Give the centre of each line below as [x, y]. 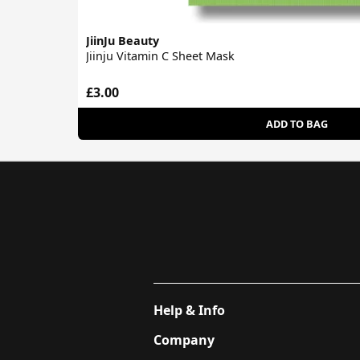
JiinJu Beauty [123, 40]
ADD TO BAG [297, 124]
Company [184, 340]
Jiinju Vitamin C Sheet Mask [160, 55]
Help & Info [189, 311]
